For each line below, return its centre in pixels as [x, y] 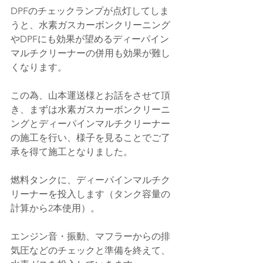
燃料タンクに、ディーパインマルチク [90, 180]
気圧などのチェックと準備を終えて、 [90, 250]
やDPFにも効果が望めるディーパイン [90, 39]
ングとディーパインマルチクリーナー [90, 124]
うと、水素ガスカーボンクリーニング [90, 25]
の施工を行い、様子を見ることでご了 [90, 138]
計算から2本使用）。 [55, 208]
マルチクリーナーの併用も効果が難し [90, 53]
